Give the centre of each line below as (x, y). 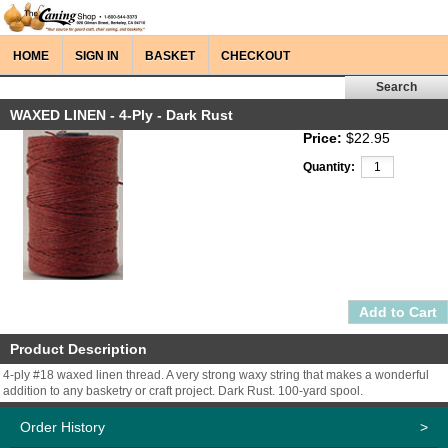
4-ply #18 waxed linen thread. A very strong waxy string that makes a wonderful (216, 375)
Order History (62, 427)
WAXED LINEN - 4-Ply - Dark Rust (121, 115)
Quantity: (329, 167)
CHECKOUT (255, 56)
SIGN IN (97, 56)
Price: (322, 138)
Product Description (78, 349)
